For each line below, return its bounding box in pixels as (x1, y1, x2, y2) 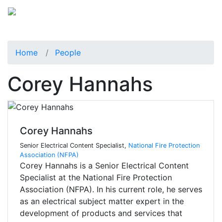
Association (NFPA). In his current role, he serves (20, 184, 202, 195)
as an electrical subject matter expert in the (20, 196, 184, 207)
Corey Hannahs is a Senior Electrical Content (20, 161, 189, 171)
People (55, 47, 81, 57)
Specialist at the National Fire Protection (20, 172, 172, 183)
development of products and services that (20, 208, 182, 219)
